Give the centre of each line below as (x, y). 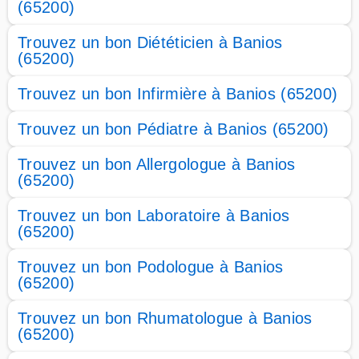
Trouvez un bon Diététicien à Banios (150, 42)
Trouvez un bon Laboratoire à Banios (154, 216)
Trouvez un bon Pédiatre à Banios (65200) (173, 129)
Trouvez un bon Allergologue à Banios (157, 164)
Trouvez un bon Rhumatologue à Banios (165, 318)
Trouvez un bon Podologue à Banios (151, 267)
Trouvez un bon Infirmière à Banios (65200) (178, 94)
